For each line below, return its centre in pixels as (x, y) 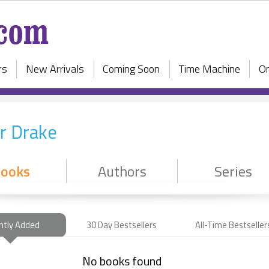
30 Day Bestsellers (122, 225)
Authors (122, 171)
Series (233, 171)
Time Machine (209, 68)
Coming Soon (131, 68)
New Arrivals (55, 68)
